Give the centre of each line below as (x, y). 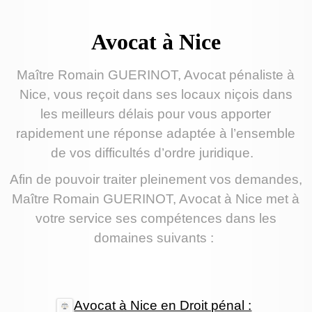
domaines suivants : (156, 238)
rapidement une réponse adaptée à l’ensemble (156, 134)
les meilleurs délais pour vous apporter (156, 114)
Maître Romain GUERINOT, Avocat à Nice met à (156, 199)
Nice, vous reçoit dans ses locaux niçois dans (156, 95)
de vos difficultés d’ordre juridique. (153, 153)
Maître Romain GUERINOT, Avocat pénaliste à (156, 75)
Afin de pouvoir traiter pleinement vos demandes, (156, 180)
